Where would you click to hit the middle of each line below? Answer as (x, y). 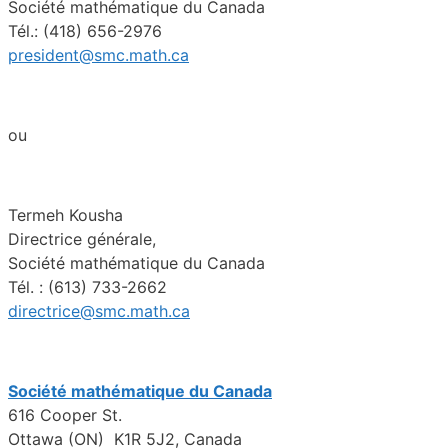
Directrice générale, (82, 239)
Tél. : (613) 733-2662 (87, 287)
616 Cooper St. (65, 415)
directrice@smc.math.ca (99, 311)
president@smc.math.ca (98, 55)
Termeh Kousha (65, 215)
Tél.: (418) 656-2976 (85, 31)
